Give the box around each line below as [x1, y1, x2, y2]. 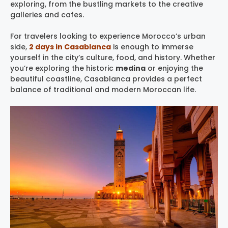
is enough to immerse [111, 41, 193, 52]
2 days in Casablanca [29, 41, 111, 52]
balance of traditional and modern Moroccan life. [10, 84, 196, 95]
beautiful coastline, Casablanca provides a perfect [10, 73, 202, 84]
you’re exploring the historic [10, 63, 116, 73]
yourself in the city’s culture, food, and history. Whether [10, 52, 215, 63]
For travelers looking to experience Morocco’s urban [10, 31, 206, 41]
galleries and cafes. [10, 9, 84, 20]
